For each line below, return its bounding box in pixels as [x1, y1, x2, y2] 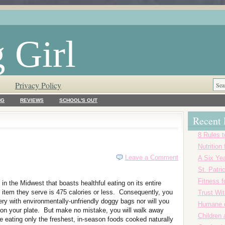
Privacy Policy [15, 80, 61, 90]
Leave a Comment [125, 154, 178, 161]
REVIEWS [20, 97, 44, 103]
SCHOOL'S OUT [59, 97, 97, 103]
